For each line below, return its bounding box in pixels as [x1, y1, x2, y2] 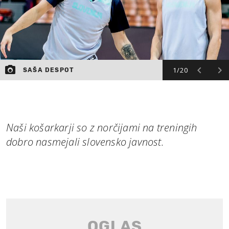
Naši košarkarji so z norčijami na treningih [6, 120, 197, 134]
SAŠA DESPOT [23, 66, 75, 74]
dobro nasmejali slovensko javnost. [6, 134, 164, 149]
